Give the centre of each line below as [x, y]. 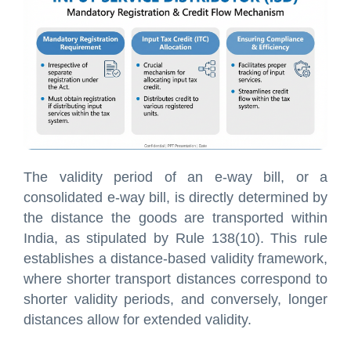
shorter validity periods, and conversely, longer [175, 299]
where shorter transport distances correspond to [175, 279]
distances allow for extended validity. [138, 319]
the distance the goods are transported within [175, 217]
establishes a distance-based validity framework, [175, 258]
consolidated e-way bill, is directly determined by [175, 197]
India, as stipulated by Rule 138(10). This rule [175, 238]
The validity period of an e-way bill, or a [175, 177]
